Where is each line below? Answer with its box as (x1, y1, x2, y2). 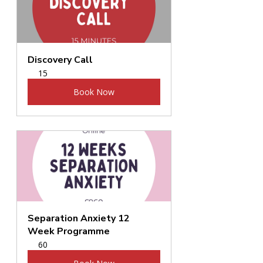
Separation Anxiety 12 (28, 212, 132, 225)
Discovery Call (28, 53, 93, 67)
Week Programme (28, 225, 110, 238)
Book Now (73, 86, 114, 98)
